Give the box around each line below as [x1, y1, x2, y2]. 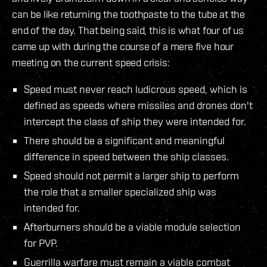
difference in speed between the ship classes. [24, 150, 229, 163]
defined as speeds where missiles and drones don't [24, 98, 253, 111]
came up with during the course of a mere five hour [12, 39, 234, 52]
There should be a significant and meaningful [24, 133, 225, 147]
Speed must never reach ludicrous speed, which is [24, 82, 247, 95]
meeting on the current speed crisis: [12, 55, 170, 69]
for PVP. [24, 236, 58, 249]
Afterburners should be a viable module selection [24, 220, 241, 233]
